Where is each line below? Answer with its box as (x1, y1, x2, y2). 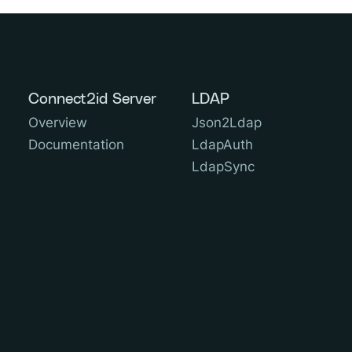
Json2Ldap (192, 114, 262, 130)
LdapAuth (192, 136, 254, 152)
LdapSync (192, 158, 255, 174)
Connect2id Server (27, 91, 156, 107)
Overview (27, 114, 87, 130)
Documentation (27, 136, 124, 152)
